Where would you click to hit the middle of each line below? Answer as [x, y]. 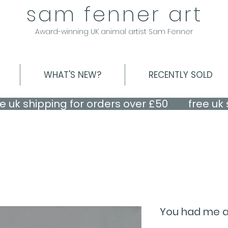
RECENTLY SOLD [181, 75]
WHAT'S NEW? [73, 75]
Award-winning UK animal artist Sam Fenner [114, 31]
